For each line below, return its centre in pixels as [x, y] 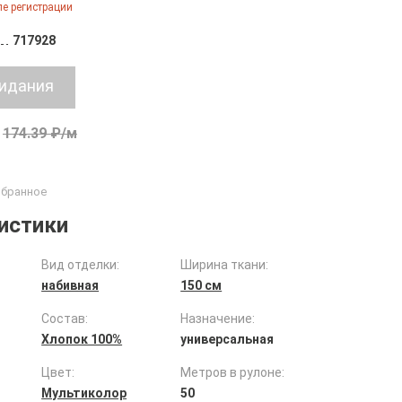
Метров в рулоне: [233, 372]
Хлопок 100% [82, 339]
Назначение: [218, 319]
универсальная [227, 339]
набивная [70, 285]
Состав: [65, 319]
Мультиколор [84, 393]
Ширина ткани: [225, 265]
